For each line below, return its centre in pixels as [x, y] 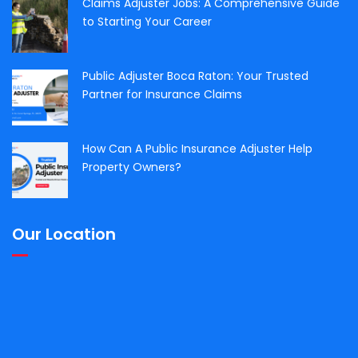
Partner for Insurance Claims [162, 94]
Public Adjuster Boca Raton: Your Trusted [195, 76]
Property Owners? [132, 167]
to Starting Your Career [147, 21]
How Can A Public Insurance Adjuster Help [197, 148]
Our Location [64, 234]
